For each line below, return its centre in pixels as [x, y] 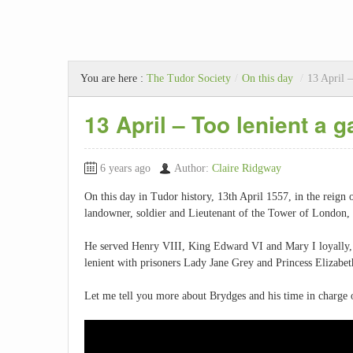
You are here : [113, 79]
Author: [193, 169]
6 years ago [125, 169]
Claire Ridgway [247, 169]
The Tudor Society [189, 79]
